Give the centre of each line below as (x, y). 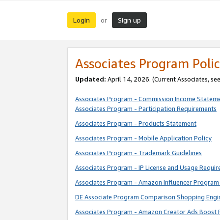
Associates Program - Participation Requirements (146, 109)
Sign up (129, 20)
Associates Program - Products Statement (136, 124)
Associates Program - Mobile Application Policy (143, 138)
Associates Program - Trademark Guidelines (138, 153)
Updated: (91, 79)
